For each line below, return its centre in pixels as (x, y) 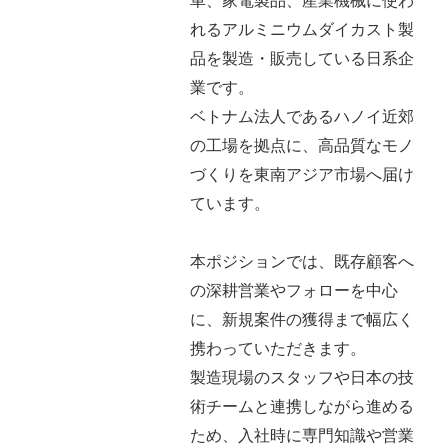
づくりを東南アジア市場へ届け (302, 174)
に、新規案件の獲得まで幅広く (302, 319)
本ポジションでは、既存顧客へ (302, 261)
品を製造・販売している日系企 (302, 58)
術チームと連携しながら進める (302, 406)
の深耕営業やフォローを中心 (294, 290)
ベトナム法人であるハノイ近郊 (302, 116)
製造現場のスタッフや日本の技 (302, 377)
